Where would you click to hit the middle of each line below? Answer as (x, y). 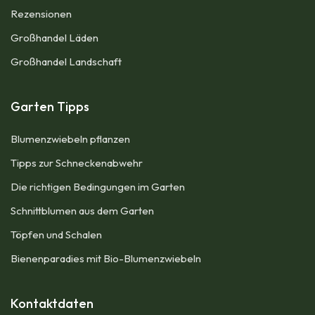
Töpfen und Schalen (56, 234)
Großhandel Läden (54, 38)
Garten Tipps (50, 107)
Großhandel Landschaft (66, 62)
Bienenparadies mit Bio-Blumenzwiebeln (106, 258)
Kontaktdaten (52, 303)
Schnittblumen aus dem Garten (82, 211)
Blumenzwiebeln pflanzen (70, 139)
